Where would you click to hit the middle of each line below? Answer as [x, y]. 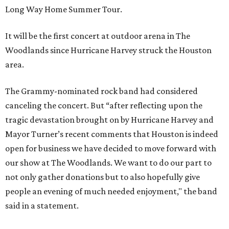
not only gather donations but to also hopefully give [102, 177]
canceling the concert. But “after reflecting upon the [104, 105]
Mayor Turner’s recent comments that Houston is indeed [112, 134]
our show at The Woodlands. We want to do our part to [108, 163]
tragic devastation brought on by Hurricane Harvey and [109, 120]
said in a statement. [42, 205]
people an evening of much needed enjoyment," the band [111, 191]
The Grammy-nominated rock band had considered [101, 91]
